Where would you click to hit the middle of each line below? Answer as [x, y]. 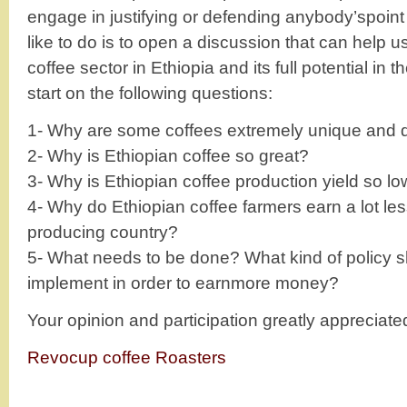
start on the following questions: [150, 93]
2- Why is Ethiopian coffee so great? [168, 155]
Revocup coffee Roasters [127, 357]
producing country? [103, 232]
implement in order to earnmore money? [183, 283]
